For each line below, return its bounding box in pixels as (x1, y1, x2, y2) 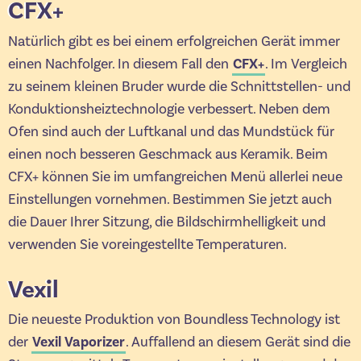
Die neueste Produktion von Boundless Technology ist (8, 310, 340, 330)
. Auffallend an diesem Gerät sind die (126, 333, 351, 352)
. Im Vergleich (265, 54, 348, 73)
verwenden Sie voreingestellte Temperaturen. (8, 234, 287, 254)
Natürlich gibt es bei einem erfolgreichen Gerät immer (8, 31, 340, 51)
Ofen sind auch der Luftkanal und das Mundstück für (8, 122, 334, 141)
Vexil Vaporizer (32, 333, 126, 352)
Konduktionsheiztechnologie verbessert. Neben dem (8, 99, 330, 118)
